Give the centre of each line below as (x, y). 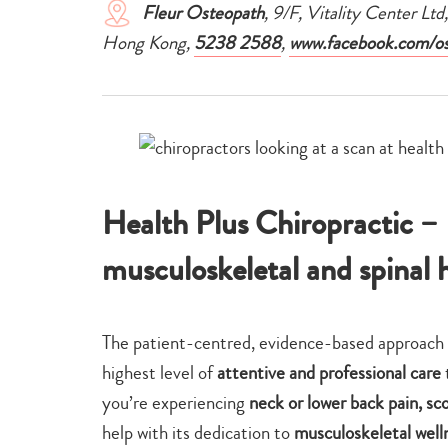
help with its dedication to (198, 432)
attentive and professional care (329, 372)
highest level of (159, 372)
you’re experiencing (175, 402)
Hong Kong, (148, 42)
